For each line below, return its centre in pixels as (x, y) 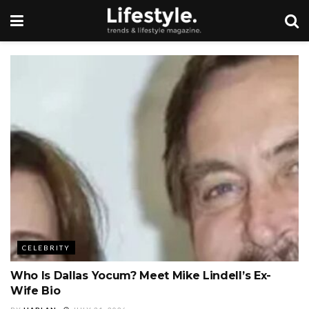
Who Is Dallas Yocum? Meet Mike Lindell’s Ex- (141, 275)
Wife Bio (36, 290)
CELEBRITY (46, 247)
